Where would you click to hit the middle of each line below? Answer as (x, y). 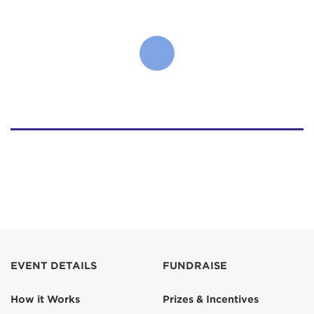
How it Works (45, 299)
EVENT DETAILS (54, 266)
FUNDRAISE (195, 266)
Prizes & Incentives (211, 299)
